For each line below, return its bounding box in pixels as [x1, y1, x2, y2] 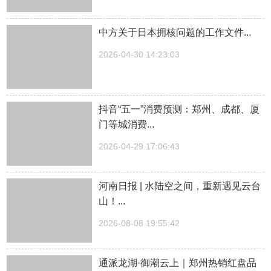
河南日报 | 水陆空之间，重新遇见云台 [99, 180, 261, 191]
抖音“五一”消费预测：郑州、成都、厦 [99, 104, 260, 115]
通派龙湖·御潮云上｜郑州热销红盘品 [99, 257, 257, 268]
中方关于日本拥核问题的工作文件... [99, 27, 252, 38]
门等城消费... [99, 119, 155, 130]
